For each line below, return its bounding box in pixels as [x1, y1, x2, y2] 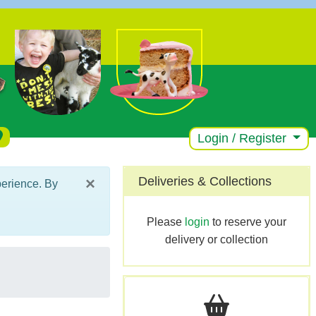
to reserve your [209, 216, 286, 228]
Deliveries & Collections [138, 174, 272, 188]
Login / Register [197, 131, 290, 145]
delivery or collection [164, 233, 268, 245]
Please [146, 216, 185, 228]
